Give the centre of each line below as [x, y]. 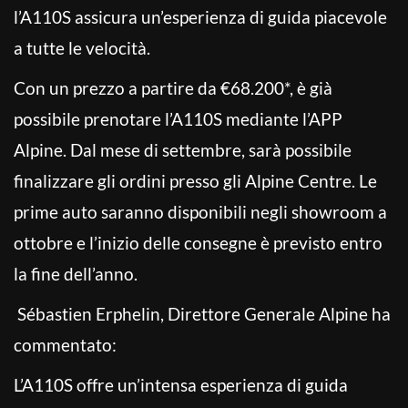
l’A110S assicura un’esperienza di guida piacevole [200, 16]
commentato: [65, 344]
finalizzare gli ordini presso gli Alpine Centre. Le [195, 180]
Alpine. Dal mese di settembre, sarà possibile [183, 149]
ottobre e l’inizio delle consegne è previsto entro [198, 242]
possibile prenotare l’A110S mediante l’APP [178, 118]
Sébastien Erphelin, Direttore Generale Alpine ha [202, 313]
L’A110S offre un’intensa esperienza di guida [181, 384]
